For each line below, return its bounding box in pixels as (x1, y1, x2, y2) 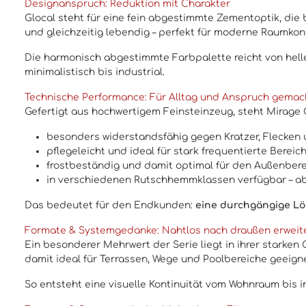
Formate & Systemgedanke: (25, 225, 162, 236)
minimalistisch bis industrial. (25, 67, 165, 78)
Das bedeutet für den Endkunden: (25, 200, 195, 211)
